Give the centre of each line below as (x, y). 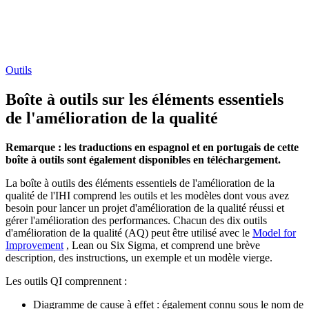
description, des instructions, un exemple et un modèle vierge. (139, 257)
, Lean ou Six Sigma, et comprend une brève (162, 245)
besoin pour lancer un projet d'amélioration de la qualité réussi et (145, 208)
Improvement (34, 245)
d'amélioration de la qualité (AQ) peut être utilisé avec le (129, 232)
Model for (274, 232)
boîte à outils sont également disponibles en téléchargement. (143, 159)
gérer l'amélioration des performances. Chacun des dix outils (136, 220)
